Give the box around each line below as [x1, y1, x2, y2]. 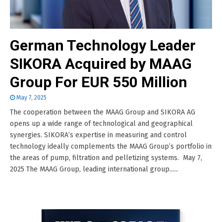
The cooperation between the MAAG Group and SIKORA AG [10, 108, 195, 116]
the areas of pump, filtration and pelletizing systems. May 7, [10, 154, 202, 162]
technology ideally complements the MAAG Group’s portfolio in [10, 142, 212, 151]
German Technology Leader [10, 37, 196, 54]
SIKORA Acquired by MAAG [10, 55, 192, 72]
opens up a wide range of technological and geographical [10, 119, 193, 128]
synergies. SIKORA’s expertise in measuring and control [10, 131, 187, 139]
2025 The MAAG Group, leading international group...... [10, 165, 178, 173]
